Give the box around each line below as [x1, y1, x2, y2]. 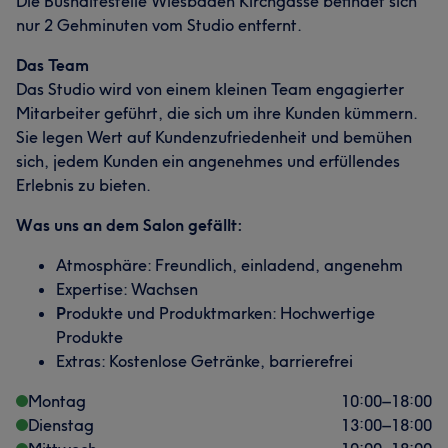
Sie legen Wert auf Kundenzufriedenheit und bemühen [16, 127, 412, 147]
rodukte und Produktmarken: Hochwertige [66, 303, 375, 323]
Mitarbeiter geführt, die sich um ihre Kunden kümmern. [16, 103, 417, 123]
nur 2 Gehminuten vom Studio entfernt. [16, 15, 302, 35]
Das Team [16, 55, 89, 75]
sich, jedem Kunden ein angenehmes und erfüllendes [16, 151, 400, 171]
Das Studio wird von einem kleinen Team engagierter [16, 79, 404, 99]
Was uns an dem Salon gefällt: [16, 215, 243, 235]
